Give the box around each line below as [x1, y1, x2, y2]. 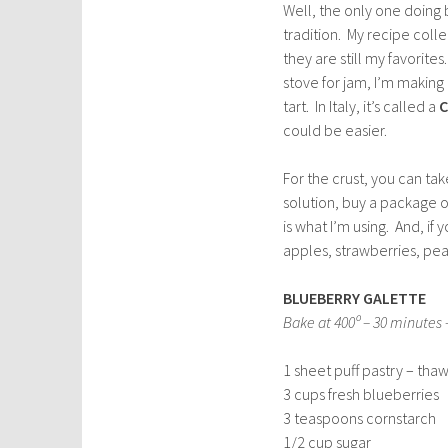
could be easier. [283, 120, 387, 140]
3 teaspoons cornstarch [283, 408, 436, 428]
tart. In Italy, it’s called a [283, 96, 439, 116]
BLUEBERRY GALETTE [283, 288, 426, 308]
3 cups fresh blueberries [283, 384, 439, 404]
